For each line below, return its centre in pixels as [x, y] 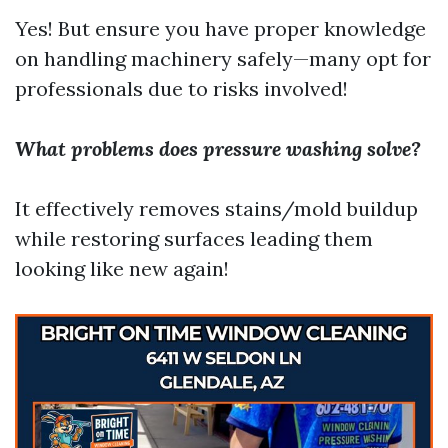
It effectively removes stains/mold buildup [216, 208]
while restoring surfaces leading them [194, 238]
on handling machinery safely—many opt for [223, 58]
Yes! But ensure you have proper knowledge [220, 28]
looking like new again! [122, 268]
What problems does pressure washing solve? [218, 148]
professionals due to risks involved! [181, 88]
